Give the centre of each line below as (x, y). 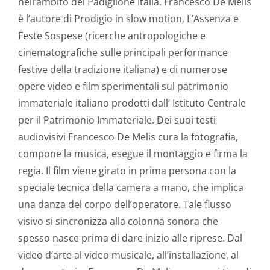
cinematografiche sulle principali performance (123, 52)
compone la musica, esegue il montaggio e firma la (133, 153)
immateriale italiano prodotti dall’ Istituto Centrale (132, 103)
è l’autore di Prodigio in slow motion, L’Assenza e (128, 18)
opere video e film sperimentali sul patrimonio (123, 86)
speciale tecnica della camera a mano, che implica (131, 187)
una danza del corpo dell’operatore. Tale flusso (125, 204)
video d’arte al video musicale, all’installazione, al (128, 255)
